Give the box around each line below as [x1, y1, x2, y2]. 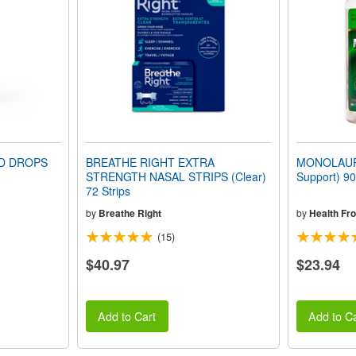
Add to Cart [98, 308, 157, 325]
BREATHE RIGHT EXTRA [85, 154, 215, 170]
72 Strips [85, 183, 130, 199]
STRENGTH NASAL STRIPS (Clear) [85, 168, 266, 184]
